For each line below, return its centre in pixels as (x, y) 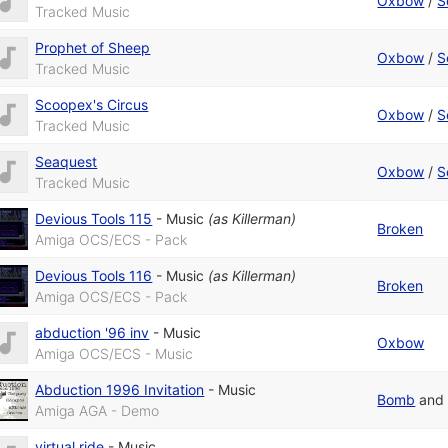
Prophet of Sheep (93, 48)
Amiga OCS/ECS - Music (114, 354)
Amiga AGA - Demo (97, 411)
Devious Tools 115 (94, 219)
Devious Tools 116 (94, 276)
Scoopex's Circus (92, 105)
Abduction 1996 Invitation (120, 390)
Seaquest (66, 162)
